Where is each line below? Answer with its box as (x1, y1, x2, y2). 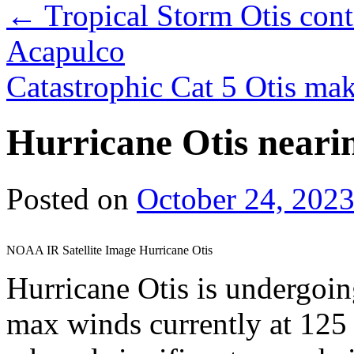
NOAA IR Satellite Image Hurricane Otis (6, 243, 213, 257)
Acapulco (6, 34, 125, 68)
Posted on (6, 181, 129, 216)
